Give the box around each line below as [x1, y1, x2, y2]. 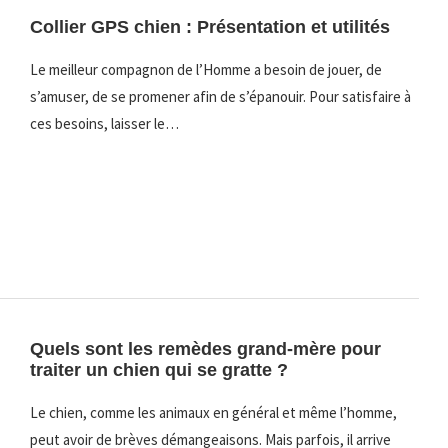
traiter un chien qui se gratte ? [29, 359, 288, 380]
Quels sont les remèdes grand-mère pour [29, 338, 381, 359]
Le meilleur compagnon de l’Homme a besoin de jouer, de [29, 60, 382, 80]
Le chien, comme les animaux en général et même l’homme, [29, 402, 397, 422]
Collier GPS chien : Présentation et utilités [29, 17, 390, 38]
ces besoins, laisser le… [29, 114, 179, 134]
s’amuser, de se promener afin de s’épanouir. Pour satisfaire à [29, 87, 411, 107]
